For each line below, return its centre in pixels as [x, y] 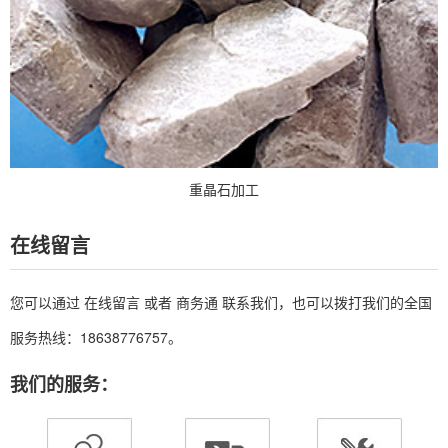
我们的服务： [64, 383]
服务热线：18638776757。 [96, 336]
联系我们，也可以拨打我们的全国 [325, 301]
